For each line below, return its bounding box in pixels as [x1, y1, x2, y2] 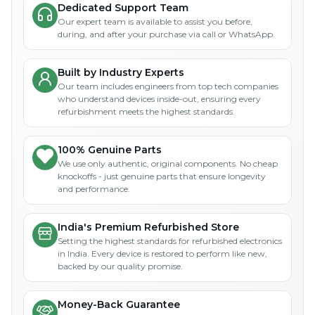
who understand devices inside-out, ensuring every [58, 93, 261, 104]
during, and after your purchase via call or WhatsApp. [58, 28, 275, 39]
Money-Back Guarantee [58, 297, 180, 311]
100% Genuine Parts [58, 143, 162, 156]
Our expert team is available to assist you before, [58, 15, 252, 27]
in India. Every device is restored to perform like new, [58, 247, 267, 259]
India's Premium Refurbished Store [58, 220, 239, 233]
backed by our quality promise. [58, 260, 183, 271]
